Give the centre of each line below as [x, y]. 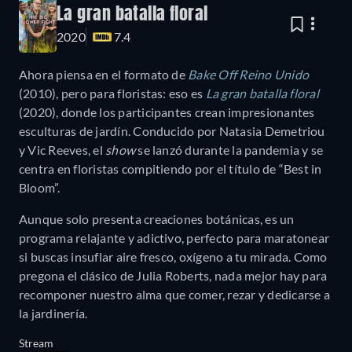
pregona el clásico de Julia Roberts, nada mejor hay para [173, 276]
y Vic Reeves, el [62, 150]
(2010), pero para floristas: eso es [112, 93]
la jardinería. [53, 313]
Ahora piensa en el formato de [104, 75]
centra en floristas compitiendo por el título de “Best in [170, 169]
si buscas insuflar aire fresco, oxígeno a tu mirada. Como [173, 257]
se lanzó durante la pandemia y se [231, 150]
